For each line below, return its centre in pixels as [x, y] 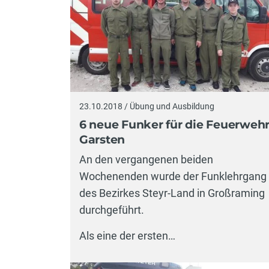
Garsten [102, 139]
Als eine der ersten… [127, 236]
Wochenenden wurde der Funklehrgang [173, 177]
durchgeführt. [112, 210]
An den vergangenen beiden [146, 160]
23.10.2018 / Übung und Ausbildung [147, 107]
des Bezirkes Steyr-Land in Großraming [172, 193]
